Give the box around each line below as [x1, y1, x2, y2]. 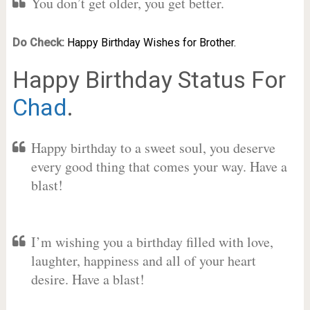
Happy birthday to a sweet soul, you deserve [30, 138, 275, 157]
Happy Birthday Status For [12, 66, 286, 93]
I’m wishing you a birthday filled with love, [30, 232, 273, 251]
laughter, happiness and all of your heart [30, 251, 256, 270]
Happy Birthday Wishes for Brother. [66, 36, 236, 49]
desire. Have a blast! [30, 270, 145, 289]
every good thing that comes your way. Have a [30, 157, 287, 176]
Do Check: [12, 36, 64, 49]
